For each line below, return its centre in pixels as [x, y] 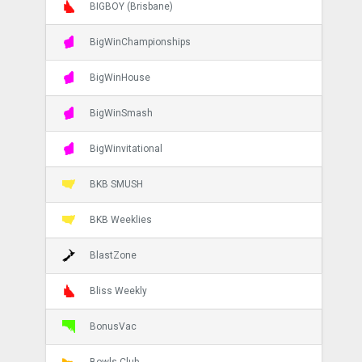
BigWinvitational [126, 148]
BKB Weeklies [120, 219]
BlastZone [113, 255]
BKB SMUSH [116, 184]
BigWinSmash [121, 113]
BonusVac [113, 326]
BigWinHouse [120, 77]
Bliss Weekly [118, 290]
